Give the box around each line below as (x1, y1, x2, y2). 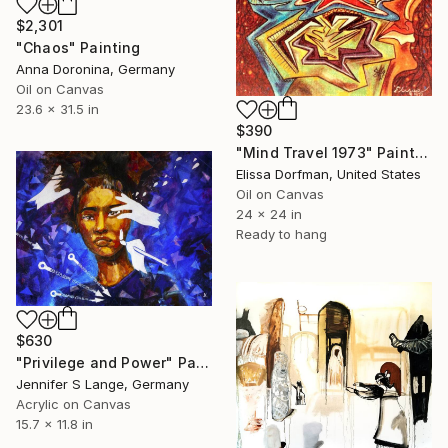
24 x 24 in (236, 205, 302, 222)
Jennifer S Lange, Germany (16, 375, 189, 392)
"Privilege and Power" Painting (195, 353, 209, 371)
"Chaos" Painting (16, 38, 141, 56)
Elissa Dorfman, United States (236, 165, 421, 182)
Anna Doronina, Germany (16, 60, 175, 77)
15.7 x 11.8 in (16, 415, 93, 432)
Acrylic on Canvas (16, 395, 131, 412)
